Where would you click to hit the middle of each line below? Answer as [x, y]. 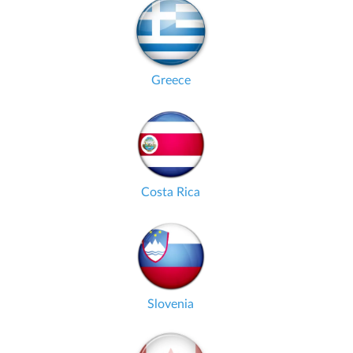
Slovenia [171, 304]
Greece [171, 80]
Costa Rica [171, 192]
